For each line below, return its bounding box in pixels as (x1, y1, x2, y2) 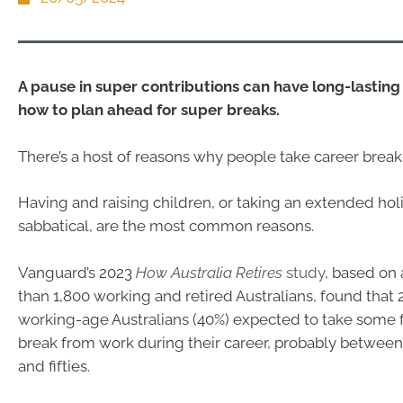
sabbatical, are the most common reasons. (18, 217, 314, 235)
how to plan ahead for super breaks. (18, 101, 280, 119)
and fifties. (18, 356, 90, 375)
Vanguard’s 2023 (18, 263, 136, 282)
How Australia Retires (136, 263, 282, 282)
